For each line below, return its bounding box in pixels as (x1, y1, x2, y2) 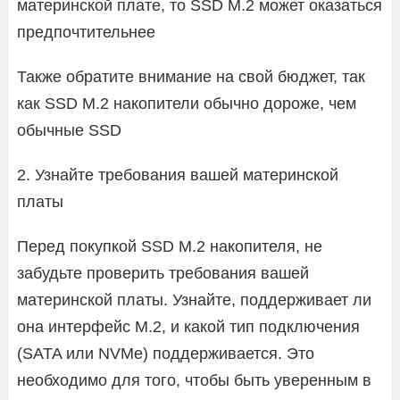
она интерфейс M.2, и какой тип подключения (17, 317, 360, 336)
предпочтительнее (17, 22, 155, 41)
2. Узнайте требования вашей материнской (17, 165, 338, 184)
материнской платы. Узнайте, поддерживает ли (17, 290, 371, 309)
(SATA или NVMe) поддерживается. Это (17, 344, 314, 362)
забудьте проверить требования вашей (17, 263, 309, 282)
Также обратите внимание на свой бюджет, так (17, 67, 365, 86)
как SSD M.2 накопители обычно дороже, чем (17, 94, 356, 112)
